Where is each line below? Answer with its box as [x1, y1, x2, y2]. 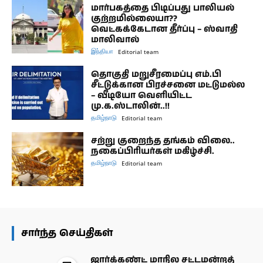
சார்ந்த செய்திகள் [21, 225, 113, 240]
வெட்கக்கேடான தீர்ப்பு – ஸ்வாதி [91, 22, 238, 35]
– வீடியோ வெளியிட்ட [91, 89, 193, 102]
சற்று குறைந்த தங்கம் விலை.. [91, 134, 235, 147]
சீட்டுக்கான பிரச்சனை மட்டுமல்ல [91, 78, 245, 91]
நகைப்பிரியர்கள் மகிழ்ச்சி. [91, 144, 215, 157]
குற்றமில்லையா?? [91, 12, 178, 25]
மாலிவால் [91, 33, 140, 46]
